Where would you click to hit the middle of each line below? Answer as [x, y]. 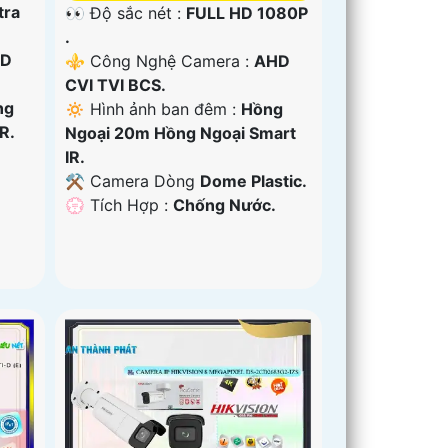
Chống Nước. [225, 204]
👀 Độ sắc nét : [126, 12]
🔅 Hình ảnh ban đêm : [153, 108]
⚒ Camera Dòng [133, 180]
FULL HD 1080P [247, 12]
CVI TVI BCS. [116, 84]
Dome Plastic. [254, 180]
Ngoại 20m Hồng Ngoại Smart [181, 132]
